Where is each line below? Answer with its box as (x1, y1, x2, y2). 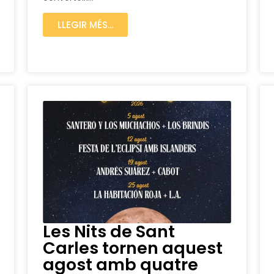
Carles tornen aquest (43, 237, 223, 260)
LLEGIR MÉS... (57, 18, 113, 32)
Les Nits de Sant (43, 220, 175, 243)
